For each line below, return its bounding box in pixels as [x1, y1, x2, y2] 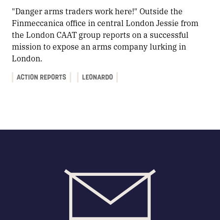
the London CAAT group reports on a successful [12, 28, 189, 40]
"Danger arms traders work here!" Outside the [12, 5, 183, 17]
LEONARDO [82, 72, 113, 82]
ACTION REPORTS [17, 72, 67, 82]
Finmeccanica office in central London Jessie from [12, 17, 198, 28]
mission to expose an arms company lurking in [12, 40, 186, 52]
